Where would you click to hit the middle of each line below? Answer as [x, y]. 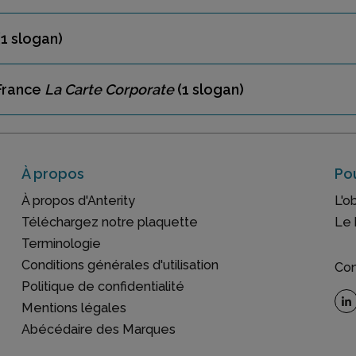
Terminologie [61, 244]
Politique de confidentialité [103, 286]
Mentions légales [74, 308]
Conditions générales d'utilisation [120, 265]
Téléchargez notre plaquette [110, 222]
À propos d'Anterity [78, 201]
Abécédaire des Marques [99, 329]
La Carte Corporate [109, 89]
